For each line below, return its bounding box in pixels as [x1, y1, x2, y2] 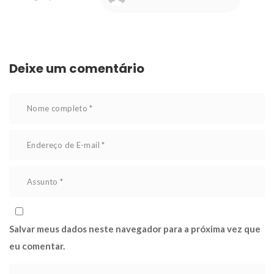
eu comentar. [9, 240, 65, 251]
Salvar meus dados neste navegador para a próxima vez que [9, 223, 261, 234]
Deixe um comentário [9, 59, 144, 77]
